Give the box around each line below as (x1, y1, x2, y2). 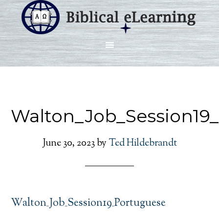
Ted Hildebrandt (108, 136, 177, 151)
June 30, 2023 (42, 136, 95, 151)
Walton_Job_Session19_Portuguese (11, 196, 166, 211)
